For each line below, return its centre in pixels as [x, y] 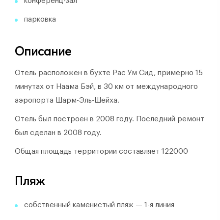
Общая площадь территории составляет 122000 [101, 151]
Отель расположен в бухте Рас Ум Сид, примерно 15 [109, 73]
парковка [40, 19]
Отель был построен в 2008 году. [75, 119]
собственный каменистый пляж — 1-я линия [99, 205]
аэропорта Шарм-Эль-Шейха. [67, 100]
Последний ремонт [170, 119]
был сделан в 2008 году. [58, 133]
